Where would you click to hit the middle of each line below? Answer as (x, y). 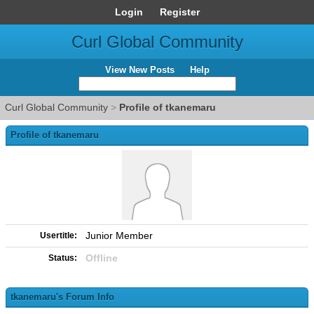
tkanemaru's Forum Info (62, 297)
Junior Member (119, 235)
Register (179, 12)
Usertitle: (59, 235)
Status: (63, 258)
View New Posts (139, 70)
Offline (102, 258)
